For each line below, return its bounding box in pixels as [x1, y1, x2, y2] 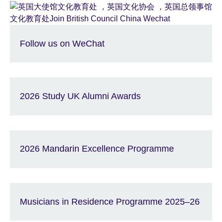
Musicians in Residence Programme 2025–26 [20, 196, 200, 207]
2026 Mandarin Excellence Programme [20, 144, 174, 154]
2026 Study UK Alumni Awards [20, 91, 141, 102]
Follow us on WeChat [20, 38, 105, 49]
